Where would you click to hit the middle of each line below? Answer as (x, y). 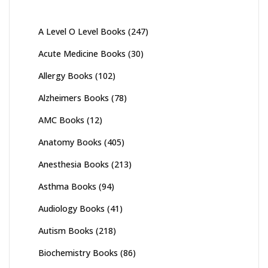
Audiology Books (71, 208)
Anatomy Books (70, 142)
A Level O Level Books (82, 31)
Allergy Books (66, 75)
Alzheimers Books (74, 98)
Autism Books (66, 230)
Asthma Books (67, 186)
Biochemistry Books (78, 252)
